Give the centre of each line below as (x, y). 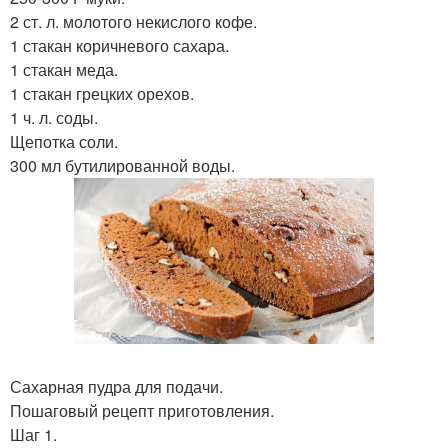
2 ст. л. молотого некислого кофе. (133, 21)
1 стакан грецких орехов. (102, 93)
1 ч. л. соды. (54, 117)
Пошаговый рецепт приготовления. (142, 410)
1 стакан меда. (64, 69)
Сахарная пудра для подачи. (116, 386)
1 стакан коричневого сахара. (119, 45)
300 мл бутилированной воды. (122, 165)
